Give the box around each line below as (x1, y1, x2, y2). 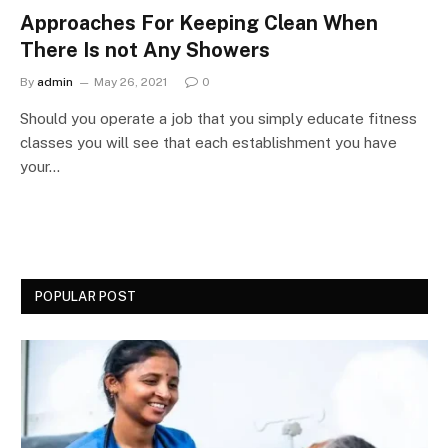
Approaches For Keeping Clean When (20, 10, 378, 35)
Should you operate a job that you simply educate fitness (20, 109, 417, 127)
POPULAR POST (35, 288, 137, 304)
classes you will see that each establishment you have (20, 133, 397, 151)
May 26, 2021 (94, 74, 167, 89)
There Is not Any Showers (20, 37, 270, 62)
